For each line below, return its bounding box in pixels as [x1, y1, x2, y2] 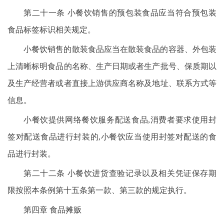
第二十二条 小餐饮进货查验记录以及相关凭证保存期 [23, 169, 216, 177]
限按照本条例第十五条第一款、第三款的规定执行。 [7, 186, 191, 194]
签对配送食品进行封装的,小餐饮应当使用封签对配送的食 [7, 132, 216, 141]
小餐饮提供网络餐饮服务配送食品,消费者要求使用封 [23, 115, 216, 124]
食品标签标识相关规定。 [7, 25, 95, 34]
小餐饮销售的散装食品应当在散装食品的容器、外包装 [23, 45, 216, 53]
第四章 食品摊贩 [23, 205, 81, 214]
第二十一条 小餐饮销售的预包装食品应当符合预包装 [23, 8, 216, 17]
